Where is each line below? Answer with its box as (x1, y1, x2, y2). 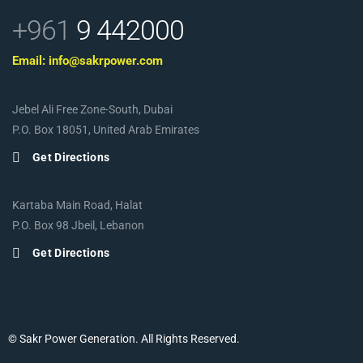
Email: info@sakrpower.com (12, 53, 163, 68)
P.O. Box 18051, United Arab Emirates (12, 123, 199, 136)
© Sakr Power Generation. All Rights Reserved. (8, 332, 240, 345)
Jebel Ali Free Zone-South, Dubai (12, 103, 173, 116)
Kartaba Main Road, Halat (12, 199, 143, 211)
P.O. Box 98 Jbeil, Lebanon (12, 219, 144, 232)
